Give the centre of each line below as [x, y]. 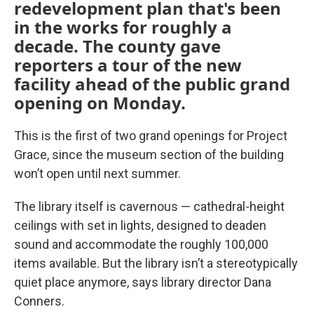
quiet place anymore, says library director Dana [143, 282]
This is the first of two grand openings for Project [151, 136]
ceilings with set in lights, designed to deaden [140, 225]
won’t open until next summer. [97, 173]
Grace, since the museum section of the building [149, 155]
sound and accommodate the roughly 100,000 [141, 244]
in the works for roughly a [123, 27]
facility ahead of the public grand [152, 84]
